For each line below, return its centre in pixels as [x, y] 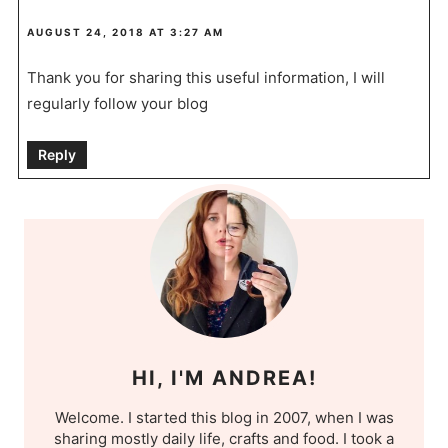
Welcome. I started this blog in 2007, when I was [224, 417]
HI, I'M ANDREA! [224, 377]
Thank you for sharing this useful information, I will [205, 78]
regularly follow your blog [117, 104]
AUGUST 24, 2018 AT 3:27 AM [125, 32]
